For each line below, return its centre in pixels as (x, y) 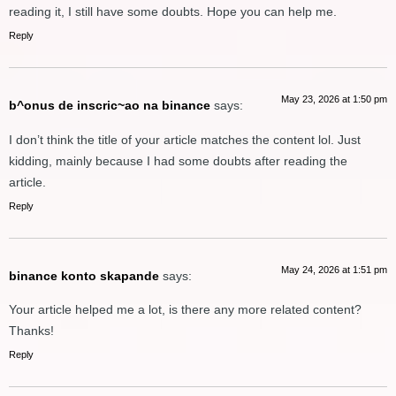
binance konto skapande (84, 275)
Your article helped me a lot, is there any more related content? (185, 310)
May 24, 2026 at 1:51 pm (334, 269)
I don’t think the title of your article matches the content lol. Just (185, 139)
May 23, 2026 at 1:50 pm (334, 99)
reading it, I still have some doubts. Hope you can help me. (173, 12)
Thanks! (31, 331)
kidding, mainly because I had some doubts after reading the (178, 160)
